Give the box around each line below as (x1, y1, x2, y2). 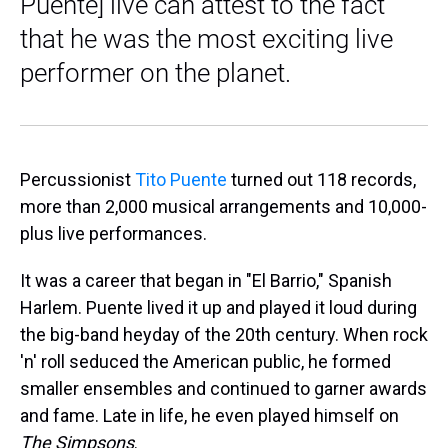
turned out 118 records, (227, 169, 416, 190)
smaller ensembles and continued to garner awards (20, 378, 427, 399)
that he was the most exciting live (20, 24, 393, 54)
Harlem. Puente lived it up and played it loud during (20, 297, 417, 318)
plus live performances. (20, 223, 207, 244)
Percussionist (20, 169, 135, 190)
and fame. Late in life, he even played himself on (20, 405, 399, 426)
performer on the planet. (20, 58, 291, 88)
